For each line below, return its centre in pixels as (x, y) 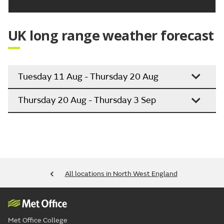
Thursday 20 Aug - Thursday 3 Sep (87, 100)
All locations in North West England (121, 173)
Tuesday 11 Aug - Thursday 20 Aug (88, 76)
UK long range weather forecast (111, 35)
